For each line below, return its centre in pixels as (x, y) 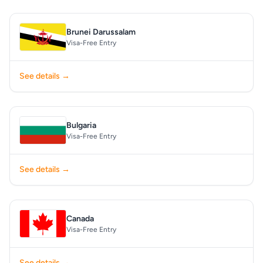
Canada (80, 219)
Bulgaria (81, 125)
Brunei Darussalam (101, 32)
